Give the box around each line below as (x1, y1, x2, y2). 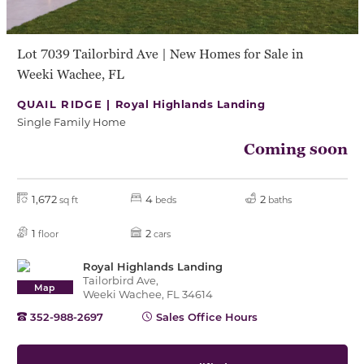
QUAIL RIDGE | (16, 96, 115, 110)
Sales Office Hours (155, 310, 258, 324)
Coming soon (243, 140, 348, 159)
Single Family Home (16, 114, 126, 128)
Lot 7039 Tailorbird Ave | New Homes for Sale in (16, 45, 303, 63)
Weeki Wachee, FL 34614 (82, 287, 213, 301)
